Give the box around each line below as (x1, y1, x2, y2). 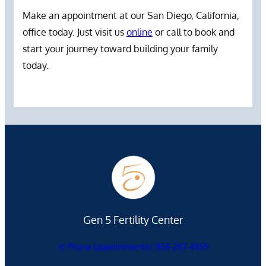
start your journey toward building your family (23, 42, 218, 55)
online (126, 26, 153, 38)
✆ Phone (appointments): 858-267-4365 (58, 241, 208, 252)
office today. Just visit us (23, 26, 126, 38)
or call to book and (153, 26, 235, 38)
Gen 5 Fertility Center (83, 212, 183, 226)
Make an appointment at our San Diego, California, (23, 9, 239, 21)
